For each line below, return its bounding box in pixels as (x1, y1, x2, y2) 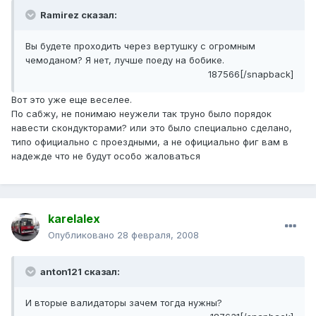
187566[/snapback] (208, 68, 293, 80)
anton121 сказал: (38, 266, 120, 278)
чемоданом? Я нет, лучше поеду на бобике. (25, 54, 224, 66)
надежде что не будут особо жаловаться (11, 150, 200, 162)
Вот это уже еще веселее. (11, 94, 132, 106)
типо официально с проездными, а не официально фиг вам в (11, 136, 288, 148)
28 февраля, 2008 (117, 229, 199, 241)
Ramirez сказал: (38, 9, 117, 21)
